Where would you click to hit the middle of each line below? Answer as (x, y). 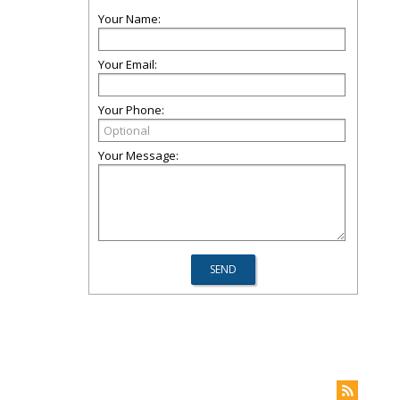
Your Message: (138, 155)
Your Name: (129, 19)
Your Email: (128, 64)
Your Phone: (131, 110)
